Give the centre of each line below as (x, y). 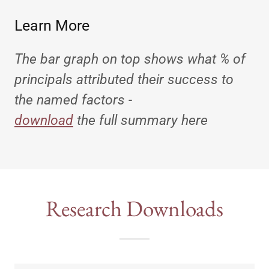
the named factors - (75, 100)
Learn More (52, 25)
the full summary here (141, 120)
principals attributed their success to (124, 79)
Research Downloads (134, 208)
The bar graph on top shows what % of (130, 59)
